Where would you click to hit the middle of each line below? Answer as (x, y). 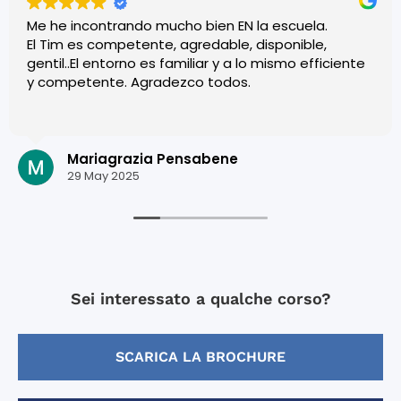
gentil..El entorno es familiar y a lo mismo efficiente (196, 63)
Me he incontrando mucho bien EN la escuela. (177, 25)
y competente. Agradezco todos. (139, 81)
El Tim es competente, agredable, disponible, (177, 44)
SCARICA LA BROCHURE (200, 356)
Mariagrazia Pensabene (153, 159)
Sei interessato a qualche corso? (200, 298)
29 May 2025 (103, 176)
